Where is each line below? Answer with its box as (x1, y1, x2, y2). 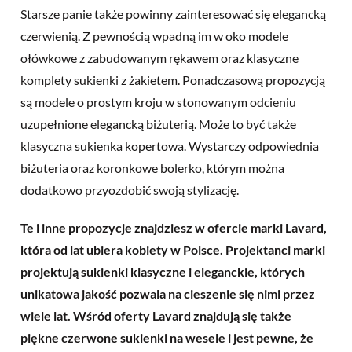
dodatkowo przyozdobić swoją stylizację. (20, 181, 239, 197)
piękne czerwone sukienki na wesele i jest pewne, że (20, 329, 313, 345)
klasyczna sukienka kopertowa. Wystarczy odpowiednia (20, 137, 319, 153)
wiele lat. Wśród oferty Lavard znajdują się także (20, 307, 291, 323)
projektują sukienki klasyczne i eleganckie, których (20, 263, 305, 279)
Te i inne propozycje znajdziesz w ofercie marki (20, 219, 285, 235)
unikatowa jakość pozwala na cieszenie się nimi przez (20, 285, 315, 301)
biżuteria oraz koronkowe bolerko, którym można (20, 159, 284, 175)
